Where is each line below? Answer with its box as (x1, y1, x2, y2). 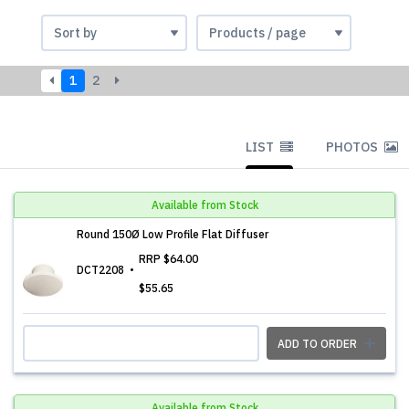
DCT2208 (77, 263, 127, 277)
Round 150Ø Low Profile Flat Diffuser (77, 227, 268, 241)
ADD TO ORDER (278, 337, 360, 351)
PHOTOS (326, 139, 381, 155)
